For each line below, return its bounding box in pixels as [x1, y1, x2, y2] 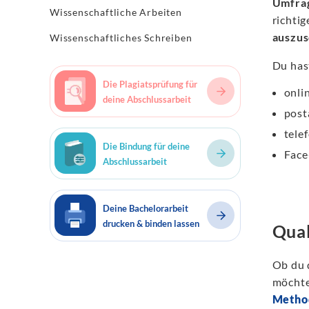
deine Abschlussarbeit [103, 94, 191, 105]
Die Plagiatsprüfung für [103, 79, 197, 90]
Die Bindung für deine [103, 141, 190, 152]
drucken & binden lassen [103, 218, 199, 229]
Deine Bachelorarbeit [103, 203, 188, 214]
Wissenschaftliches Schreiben [50, 32, 192, 43]
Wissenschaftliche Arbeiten [50, 6, 182, 18]
